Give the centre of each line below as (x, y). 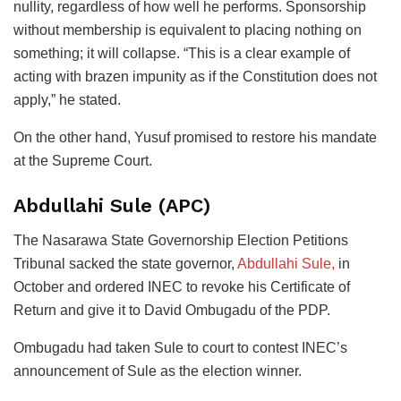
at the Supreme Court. (83, 161)
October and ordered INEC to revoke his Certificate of (182, 286)
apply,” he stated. (67, 100)
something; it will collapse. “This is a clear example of (182, 54)
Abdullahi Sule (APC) (112, 205)
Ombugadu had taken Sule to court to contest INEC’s (180, 347)
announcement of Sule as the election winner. (158, 371)
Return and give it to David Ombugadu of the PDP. (172, 310)
